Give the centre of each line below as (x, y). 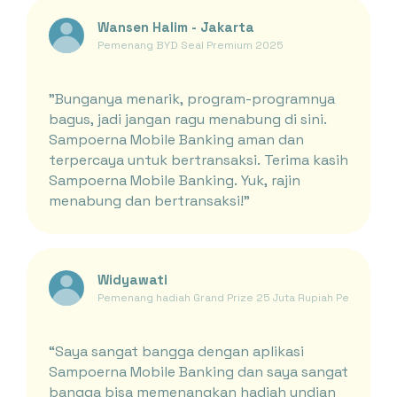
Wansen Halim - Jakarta (175, 27)
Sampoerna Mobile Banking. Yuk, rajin (174, 180)
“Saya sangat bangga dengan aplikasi (176, 351)
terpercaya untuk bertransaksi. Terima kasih (198, 160)
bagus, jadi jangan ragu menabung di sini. (187, 119)
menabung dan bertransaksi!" (149, 200)
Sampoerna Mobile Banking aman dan (176, 139)
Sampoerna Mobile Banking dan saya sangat (198, 371)
